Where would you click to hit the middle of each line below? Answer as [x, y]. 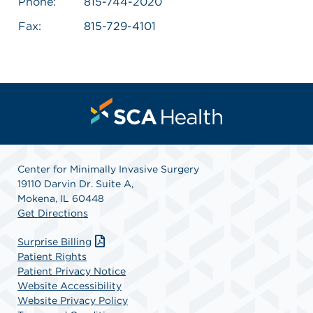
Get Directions [53, 213]
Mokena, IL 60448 [61, 198]
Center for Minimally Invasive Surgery [108, 169]
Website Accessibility [70, 285]
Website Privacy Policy [73, 300]
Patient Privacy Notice [72, 271]
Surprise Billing [54, 241]
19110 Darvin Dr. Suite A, [75, 183]
